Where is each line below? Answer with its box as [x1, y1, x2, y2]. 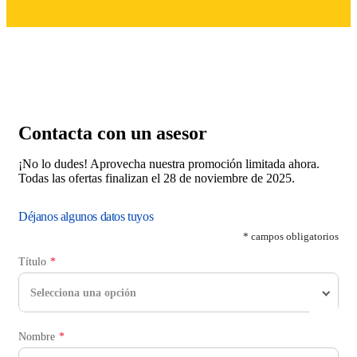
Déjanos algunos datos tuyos [18, 210, 154, 224]
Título [18, 256, 46, 269]
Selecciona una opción [29, 286, 136, 299]
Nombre [18, 331, 55, 343]
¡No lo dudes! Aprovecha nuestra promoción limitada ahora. [18, 157, 320, 171]
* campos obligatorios [243, 230, 339, 243]
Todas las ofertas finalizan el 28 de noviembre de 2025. [18, 171, 295, 186]
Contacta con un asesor [18, 123, 207, 144]
